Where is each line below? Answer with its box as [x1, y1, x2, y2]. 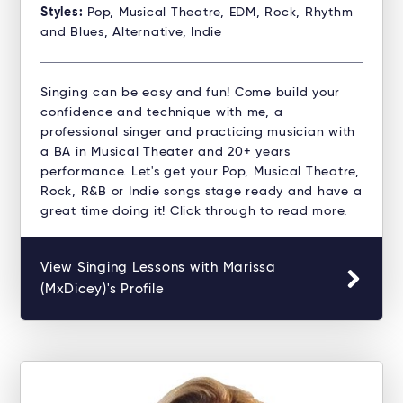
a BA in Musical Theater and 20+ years [40, 146, 291, 159]
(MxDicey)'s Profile [40, 282, 165, 297]
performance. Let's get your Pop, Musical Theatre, [40, 166, 360, 179]
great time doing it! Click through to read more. [40, 205, 347, 219]
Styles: [40, 6, 87, 20]
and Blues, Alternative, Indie [40, 26, 222, 40]
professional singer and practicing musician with [40, 126, 355, 139]
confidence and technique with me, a [40, 106, 283, 120]
